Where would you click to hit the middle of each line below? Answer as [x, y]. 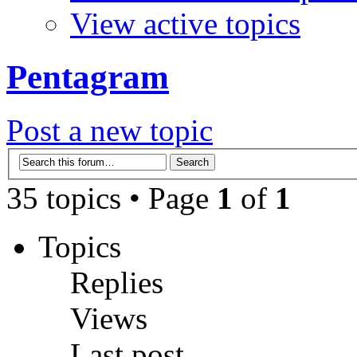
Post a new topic [110, 130]
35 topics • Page [112, 198]
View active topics [185, 23]
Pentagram [88, 76]
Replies [117, 283]
